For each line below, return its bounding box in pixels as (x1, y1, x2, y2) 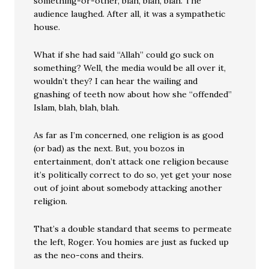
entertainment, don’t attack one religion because (34, 156, 229, 167)
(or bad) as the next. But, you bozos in (34, 142, 185, 154)
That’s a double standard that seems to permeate (34, 223, 232, 234)
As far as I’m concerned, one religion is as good (34, 129, 224, 141)
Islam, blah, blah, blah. (34, 101, 120, 113)
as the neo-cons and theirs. (34, 249, 144, 261)
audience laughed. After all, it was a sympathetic (34, 8, 226, 19)
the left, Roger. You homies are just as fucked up (34, 236, 229, 247)
